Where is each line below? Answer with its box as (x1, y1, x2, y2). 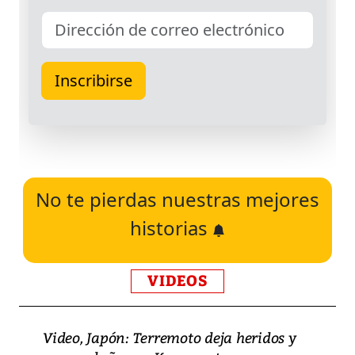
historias (130, 215, 212, 242)
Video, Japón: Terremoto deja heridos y (43, 327, 296, 348)
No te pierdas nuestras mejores (36, 186, 319, 213)
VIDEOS (147, 272, 208, 291)
